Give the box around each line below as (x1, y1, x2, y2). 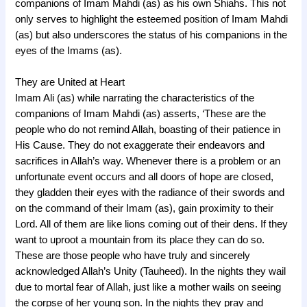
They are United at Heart (15, 77, 125, 88)
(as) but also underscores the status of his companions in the (15, 29, 288, 40)
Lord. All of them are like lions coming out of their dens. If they (15, 219, 288, 230)
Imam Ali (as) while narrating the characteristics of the (15, 93, 255, 104)
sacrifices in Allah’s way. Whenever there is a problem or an (15, 156, 281, 167)
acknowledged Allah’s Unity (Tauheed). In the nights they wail (15, 266, 286, 278)
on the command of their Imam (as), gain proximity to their (15, 203, 274, 214)
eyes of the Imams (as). (15, 45, 123, 56)
